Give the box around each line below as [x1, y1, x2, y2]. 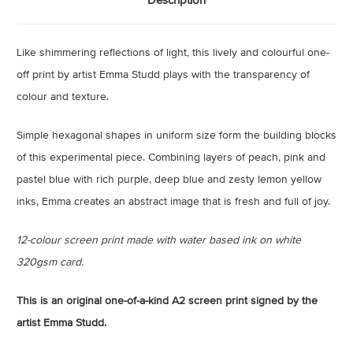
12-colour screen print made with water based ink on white [17, 233, 301, 247]
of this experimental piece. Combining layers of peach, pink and [17, 150, 325, 164]
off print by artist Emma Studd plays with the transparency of [17, 68, 310, 81]
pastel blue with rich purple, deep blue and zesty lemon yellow [17, 173, 321, 186]
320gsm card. [17, 255, 84, 269]
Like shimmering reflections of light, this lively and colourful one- [17, 46, 329, 59]
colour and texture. [17, 90, 109, 103]
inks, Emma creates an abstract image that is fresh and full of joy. [17, 195, 330, 208]
